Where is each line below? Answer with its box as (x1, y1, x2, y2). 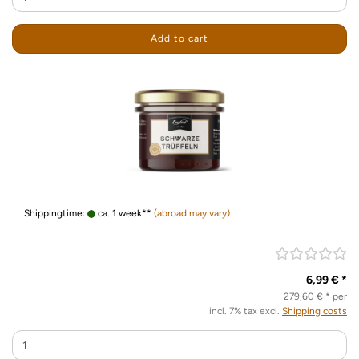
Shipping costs (282, 305, 347, 317)
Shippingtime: (24, 208, 87, 219)
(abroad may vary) (154, 208, 230, 219)
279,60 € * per (284, 291, 347, 302)
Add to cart (151, 33, 208, 44)
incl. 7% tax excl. (209, 305, 282, 317)
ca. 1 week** (95, 208, 151, 219)
